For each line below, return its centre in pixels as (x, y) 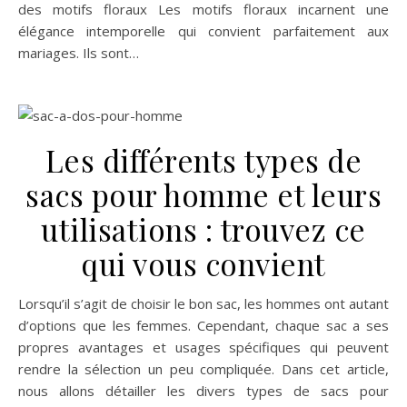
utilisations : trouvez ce (203, 229)
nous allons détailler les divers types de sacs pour (203, 391)
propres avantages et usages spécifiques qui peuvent (203, 347)
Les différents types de (203, 160)
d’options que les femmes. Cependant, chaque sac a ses (203, 325)
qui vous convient (203, 263)
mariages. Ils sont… (79, 53)
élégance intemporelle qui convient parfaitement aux (203, 31)
